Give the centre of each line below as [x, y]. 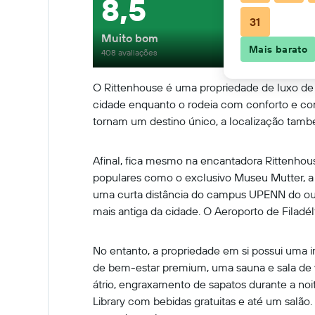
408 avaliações [129, 52]
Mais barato [278, 49]
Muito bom [130, 38]
